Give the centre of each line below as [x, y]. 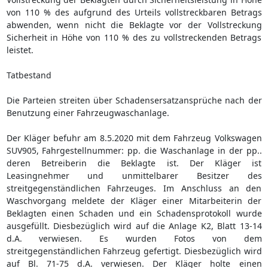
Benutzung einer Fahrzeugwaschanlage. [88, 112]
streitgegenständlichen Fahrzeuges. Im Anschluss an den [134, 188]
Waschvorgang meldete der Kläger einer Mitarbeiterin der [134, 200]
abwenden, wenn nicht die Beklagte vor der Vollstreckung [134, 25]
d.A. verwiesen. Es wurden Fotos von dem [134, 238]
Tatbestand [29, 75]
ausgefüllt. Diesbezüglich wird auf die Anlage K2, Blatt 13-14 [134, 226]
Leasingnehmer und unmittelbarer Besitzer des [134, 175]
